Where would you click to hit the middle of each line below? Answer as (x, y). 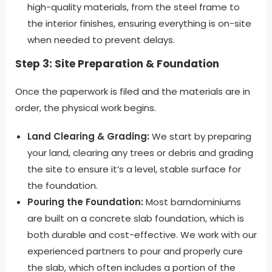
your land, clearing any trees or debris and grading (140, 152)
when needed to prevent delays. (101, 39)
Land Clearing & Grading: (88, 136)
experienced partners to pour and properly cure (135, 251)
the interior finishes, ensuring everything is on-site (139, 23)
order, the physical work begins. (86, 107)
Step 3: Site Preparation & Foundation (117, 63)
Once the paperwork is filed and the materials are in (133, 91)
